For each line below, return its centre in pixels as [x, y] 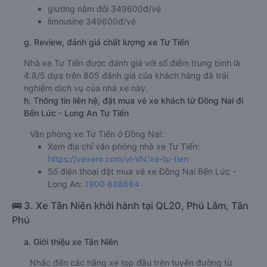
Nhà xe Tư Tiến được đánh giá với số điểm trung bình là [132, 63]
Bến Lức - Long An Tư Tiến [76, 113]
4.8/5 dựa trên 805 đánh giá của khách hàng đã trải [126, 76]
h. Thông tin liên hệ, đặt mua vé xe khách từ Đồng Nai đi [133, 101]
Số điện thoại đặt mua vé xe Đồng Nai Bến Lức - [142, 172]
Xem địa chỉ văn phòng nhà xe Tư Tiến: [124, 147]
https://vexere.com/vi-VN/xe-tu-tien [118, 159]
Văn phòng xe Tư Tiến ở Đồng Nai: [97, 134]
